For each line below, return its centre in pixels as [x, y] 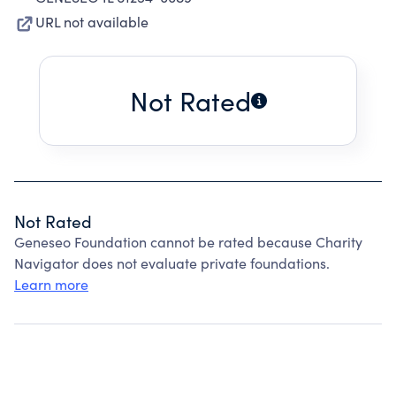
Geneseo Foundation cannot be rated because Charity [188, 242]
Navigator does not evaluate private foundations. [172, 263]
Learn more [51, 284]
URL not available [92, 22]
